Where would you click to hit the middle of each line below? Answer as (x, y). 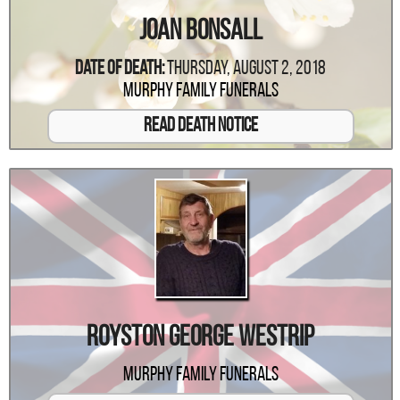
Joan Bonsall (200, 32)
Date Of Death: (120, 69)
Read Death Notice (200, 126)
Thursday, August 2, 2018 (247, 69)
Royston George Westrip (201, 338)
